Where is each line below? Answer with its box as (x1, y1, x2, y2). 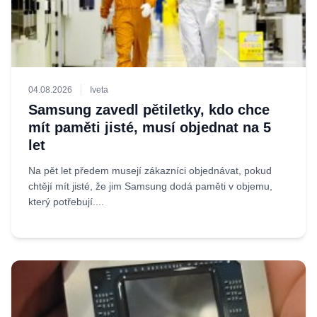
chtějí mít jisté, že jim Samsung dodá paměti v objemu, (28, 180, 272, 192)
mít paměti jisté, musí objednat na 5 (28, 120, 271, 135)
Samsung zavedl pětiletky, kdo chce (28, 102, 270, 117)
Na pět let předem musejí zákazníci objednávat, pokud (28, 165, 272, 176)
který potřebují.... (28, 196, 104, 207)
